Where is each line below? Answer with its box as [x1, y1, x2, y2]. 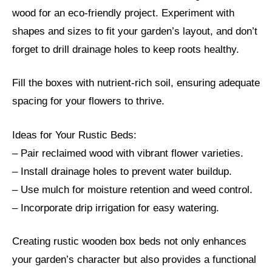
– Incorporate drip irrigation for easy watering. [12, 202, 219, 214]
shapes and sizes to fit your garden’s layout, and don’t [12, 25, 257, 37]
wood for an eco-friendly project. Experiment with [12, 7, 234, 19]
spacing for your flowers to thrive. [12, 95, 165, 107]
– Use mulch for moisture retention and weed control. [12, 183, 253, 195]
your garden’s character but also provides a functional [12, 254, 256, 266]
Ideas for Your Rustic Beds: [12, 129, 137, 141]
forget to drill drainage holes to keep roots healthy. [12, 43, 239, 55]
